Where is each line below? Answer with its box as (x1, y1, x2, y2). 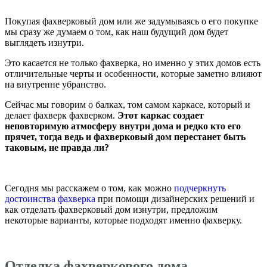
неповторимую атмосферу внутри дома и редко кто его (5, 121, 241, 132)
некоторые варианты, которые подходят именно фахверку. (5, 215, 242, 226)
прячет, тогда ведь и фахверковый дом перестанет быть (5, 132, 246, 142)
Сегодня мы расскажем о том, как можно (5, 183, 174, 194)
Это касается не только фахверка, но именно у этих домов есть (5, 58, 260, 69)
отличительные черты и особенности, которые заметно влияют (5, 69, 262, 79)
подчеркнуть (174, 183, 226, 194)
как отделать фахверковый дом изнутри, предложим (5, 204, 218, 215)
